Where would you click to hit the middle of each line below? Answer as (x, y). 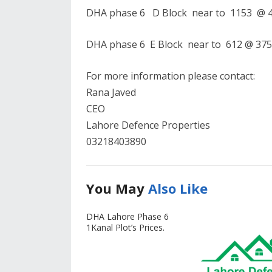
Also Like (178, 188)
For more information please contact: (171, 76)
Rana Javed (111, 92)
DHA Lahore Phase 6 (127, 216)
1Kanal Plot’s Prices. (125, 227)
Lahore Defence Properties (148, 125)
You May (117, 188)
